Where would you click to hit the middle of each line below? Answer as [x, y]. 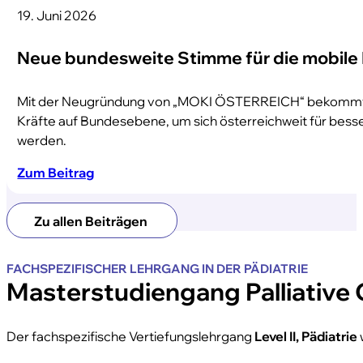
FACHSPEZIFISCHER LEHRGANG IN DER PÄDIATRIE [157, 268]
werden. [42, 139]
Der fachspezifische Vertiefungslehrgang [130, 335]
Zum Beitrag [56, 173]
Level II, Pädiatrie [306, 335]
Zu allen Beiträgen [90, 220]
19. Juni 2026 [57, 15]
